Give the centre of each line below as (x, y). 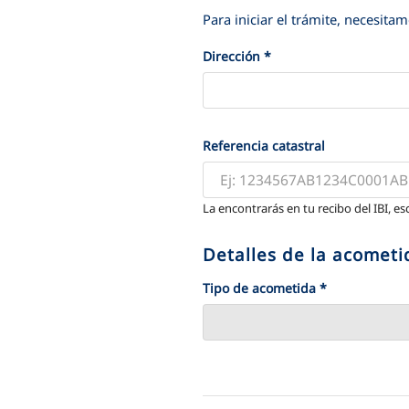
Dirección (233, 57)
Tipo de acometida (261, 288)
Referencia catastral (264, 146)
